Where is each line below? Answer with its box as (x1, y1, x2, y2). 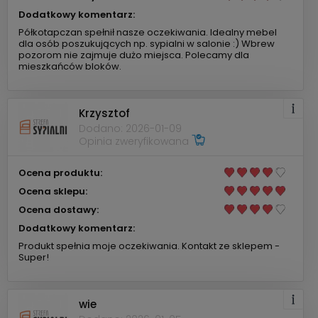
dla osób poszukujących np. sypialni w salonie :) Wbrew (18, 36, 275, 50)
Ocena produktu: (18, 165, 102, 180)
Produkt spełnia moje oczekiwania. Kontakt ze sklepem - (18, 238, 280, 253)
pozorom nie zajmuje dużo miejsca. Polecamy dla (18, 48, 249, 62)
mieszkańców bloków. (18, 59, 121, 73)
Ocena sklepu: (18, 184, 87, 198)
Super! (18, 250, 49, 264)
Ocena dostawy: (18, 202, 99, 216)
